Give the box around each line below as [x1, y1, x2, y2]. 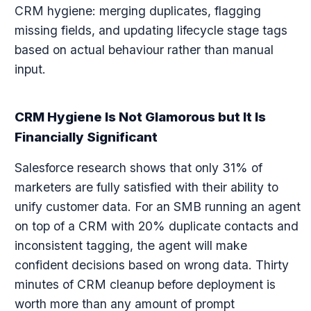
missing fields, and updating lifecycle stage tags [14, 23, 287, 37]
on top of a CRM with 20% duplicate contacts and [14, 219, 299, 233]
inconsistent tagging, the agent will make [14, 238, 247, 253]
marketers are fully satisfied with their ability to [14, 180, 278, 194]
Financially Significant [14, 129, 158, 145]
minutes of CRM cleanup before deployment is [14, 277, 276, 292]
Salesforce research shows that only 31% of [14, 160, 262, 175]
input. [14, 62, 46, 76]
